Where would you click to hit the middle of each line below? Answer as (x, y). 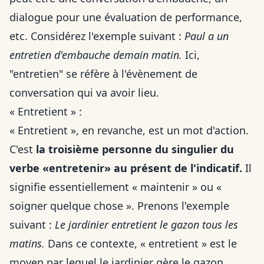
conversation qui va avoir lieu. (84, 93)
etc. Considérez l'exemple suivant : (97, 36)
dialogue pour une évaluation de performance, (126, 17)
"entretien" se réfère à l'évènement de (103, 74)
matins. (27, 244)
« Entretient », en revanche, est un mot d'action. (129, 131)
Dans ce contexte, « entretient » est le (141, 244)
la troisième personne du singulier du (135, 149)
